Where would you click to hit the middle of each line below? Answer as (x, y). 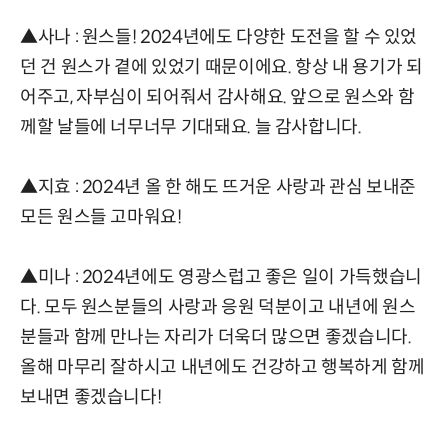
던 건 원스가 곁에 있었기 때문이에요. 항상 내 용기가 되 (221, 67)
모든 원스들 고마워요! (101, 217)
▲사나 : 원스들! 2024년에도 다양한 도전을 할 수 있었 (219, 37)
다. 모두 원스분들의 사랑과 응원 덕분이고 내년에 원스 (218, 307)
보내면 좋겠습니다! (91, 397)
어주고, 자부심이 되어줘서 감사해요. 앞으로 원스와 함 (217, 97)
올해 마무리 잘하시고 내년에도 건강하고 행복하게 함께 (222, 367)
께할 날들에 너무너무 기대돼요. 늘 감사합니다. (191, 127)
